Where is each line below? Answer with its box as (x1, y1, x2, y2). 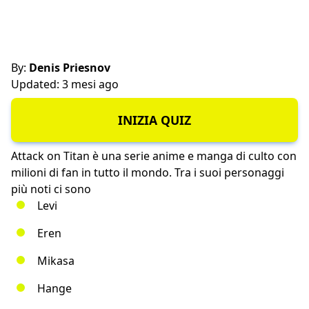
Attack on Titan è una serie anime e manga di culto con (11, 148, 297, 164)
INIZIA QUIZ (118, 112, 191, 129)
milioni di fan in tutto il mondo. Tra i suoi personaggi (11, 165, 284, 181)
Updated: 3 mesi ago (11, 77, 119, 92)
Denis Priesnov (26, 60, 110, 75)
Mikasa (37, 253, 74, 269)
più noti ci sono (11, 181, 91, 197)
